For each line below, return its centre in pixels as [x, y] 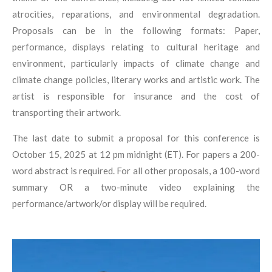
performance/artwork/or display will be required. [109, 204]
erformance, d [47, 47]
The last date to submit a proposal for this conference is [136, 138]
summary [36, 187]
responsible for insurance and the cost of [159, 96]
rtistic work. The [226, 80]
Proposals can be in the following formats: [123, 31]
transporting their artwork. [66, 113]
